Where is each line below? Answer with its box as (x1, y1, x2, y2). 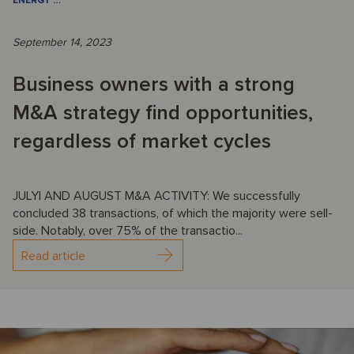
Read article (21, 247, 85, 264)
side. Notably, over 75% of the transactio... (13, 222, 243, 239)
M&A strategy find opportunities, (13, 100, 313, 126)
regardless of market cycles (13, 128, 271, 154)
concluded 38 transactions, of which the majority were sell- (13, 205, 333, 221)
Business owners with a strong (13, 71, 295, 97)
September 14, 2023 (13, 35, 111, 49)
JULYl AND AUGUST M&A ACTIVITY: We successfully (13, 187, 300, 204)
